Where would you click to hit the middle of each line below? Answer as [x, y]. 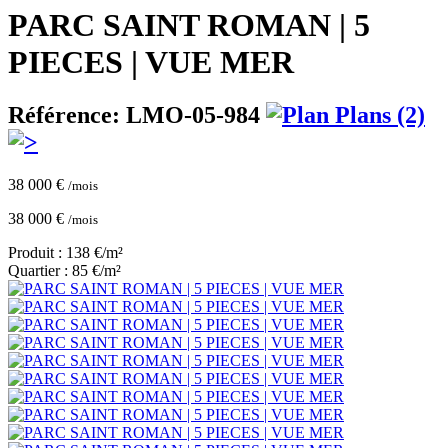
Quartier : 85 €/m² [64, 271]
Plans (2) [377, 115]
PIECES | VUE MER [151, 61]
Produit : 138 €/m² [65, 253]
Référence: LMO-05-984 [137, 115]
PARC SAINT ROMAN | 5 [189, 24]
